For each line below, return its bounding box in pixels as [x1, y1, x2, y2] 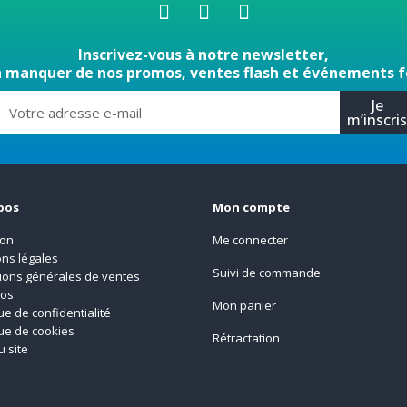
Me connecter [212, 231, 288, 248]
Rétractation [212, 329, 280, 346]
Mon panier [212, 296, 276, 313]
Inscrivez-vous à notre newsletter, [78, 45, 329, 65]
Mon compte [212, 198, 290, 215]
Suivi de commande [212, 263, 321, 281]
